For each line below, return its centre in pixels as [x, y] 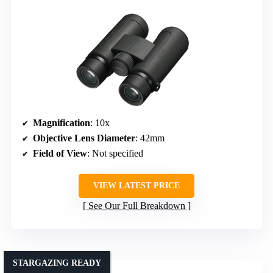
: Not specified [115, 154]
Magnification [62, 123]
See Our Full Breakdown [136, 206]
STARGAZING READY [57, 263]
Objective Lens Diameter [84, 138]
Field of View [60, 154]
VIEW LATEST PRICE [136, 186]
